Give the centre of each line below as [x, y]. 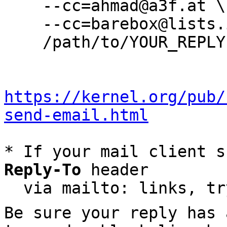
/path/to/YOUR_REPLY [23, 42]
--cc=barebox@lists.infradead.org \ [23, 24]
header [115, 170]
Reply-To [43, 170]
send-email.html [76, 115]
